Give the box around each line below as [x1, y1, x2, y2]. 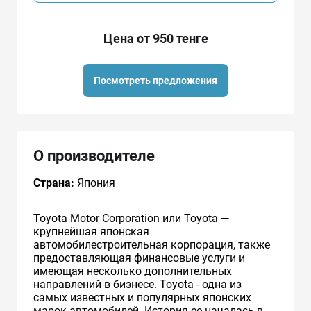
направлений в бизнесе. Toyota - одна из [33, 277, 242, 291]
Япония [74, 176, 115, 190]
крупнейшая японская [33, 224, 149, 238]
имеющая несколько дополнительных [33, 264, 232, 278]
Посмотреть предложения [94, 74, 217, 86]
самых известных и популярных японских [33, 290, 251, 304]
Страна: [33, 176, 74, 190]
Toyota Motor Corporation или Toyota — [33, 211, 229, 225]
